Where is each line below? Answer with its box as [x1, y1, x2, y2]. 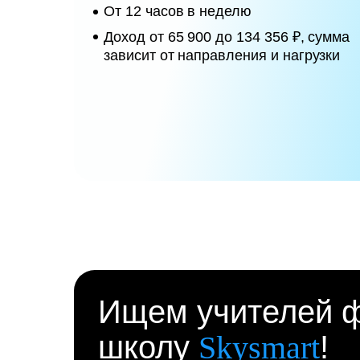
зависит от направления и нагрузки [104, 47, 341, 63]
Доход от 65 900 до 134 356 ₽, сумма [104, 29, 350, 45]
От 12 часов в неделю [104, 3, 252, 19]
